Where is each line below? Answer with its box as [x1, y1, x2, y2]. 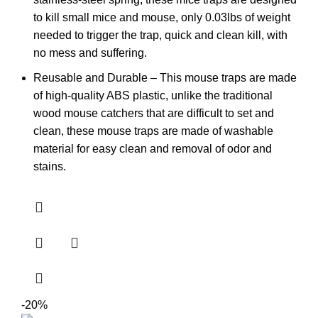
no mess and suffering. [33, 46, 147, 59]
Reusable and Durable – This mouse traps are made [33, 71, 297, 84]
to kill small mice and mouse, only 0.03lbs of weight [33, 11, 290, 23]
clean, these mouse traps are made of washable [33, 124, 273, 137]
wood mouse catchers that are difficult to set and [33, 106, 274, 119]
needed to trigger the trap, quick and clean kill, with [33, 28, 287, 41]
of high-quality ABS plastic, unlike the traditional [33, 89, 273, 102]
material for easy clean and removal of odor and [33, 142, 272, 155]
